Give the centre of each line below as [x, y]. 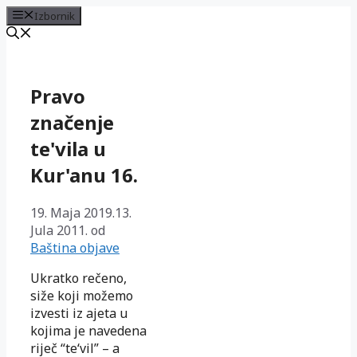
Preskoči [31, 51]
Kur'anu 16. [84, 175]
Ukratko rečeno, [78, 278]
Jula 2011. [59, 230]
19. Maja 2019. [73, 212]
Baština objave [75, 247]
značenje [72, 122]
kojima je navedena [88, 330]
